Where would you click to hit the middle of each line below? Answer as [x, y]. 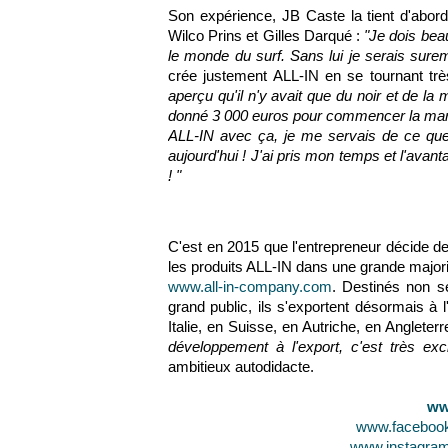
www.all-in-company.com [250, 286]
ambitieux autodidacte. [241, 366]
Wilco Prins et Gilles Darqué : [266, 35]
